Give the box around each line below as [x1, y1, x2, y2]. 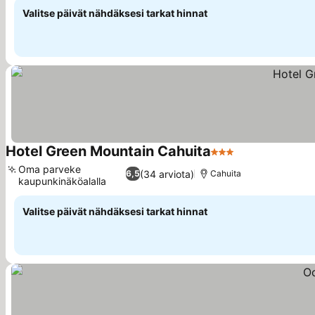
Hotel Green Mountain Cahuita [6, 143, 211, 160]
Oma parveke [18, 163, 81, 175]
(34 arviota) [139, 167, 194, 180]
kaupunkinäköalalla [18, 175, 106, 187]
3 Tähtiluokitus [210, 152, 288, 166]
